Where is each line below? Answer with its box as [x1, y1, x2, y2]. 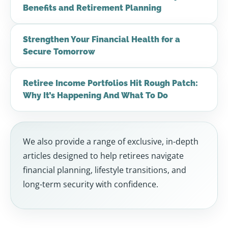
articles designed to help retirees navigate [23, 150, 184, 162]
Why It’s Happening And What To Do [23, 91, 168, 101]
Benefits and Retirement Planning [23, 3, 161, 13]
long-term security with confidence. [23, 179, 158, 190]
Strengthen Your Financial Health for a [23, 35, 180, 45]
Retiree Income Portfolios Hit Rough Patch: [23, 78, 198, 89]
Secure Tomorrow [23, 47, 95, 57]
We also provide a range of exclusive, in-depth [23, 136, 198, 148]
